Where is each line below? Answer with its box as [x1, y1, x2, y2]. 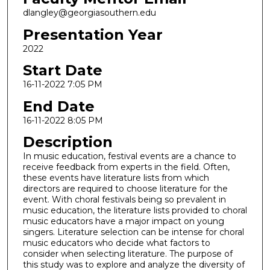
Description [22, 133, 113, 151]
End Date [22, 97, 95, 115]
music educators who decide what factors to [22, 237, 210, 249]
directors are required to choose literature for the [22, 183, 228, 195]
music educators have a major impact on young [22, 216, 224, 227]
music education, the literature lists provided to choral [22, 205, 247, 216]
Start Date [22, 61, 102, 80]
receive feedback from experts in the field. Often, [22, 162, 230, 173]
